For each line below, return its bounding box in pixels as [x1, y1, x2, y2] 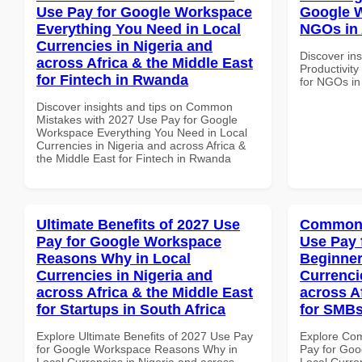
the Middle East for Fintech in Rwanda [36, 151, 231, 165]
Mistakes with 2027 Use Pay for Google [36, 112, 238, 126]
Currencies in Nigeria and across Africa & [36, 138, 246, 152]
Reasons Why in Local [36, 250, 191, 267]
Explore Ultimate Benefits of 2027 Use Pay [36, 329, 253, 343]
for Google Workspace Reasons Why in [36, 342, 238, 356]
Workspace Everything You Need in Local [36, 125, 247, 139]
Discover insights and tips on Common [36, 99, 233, 113]
